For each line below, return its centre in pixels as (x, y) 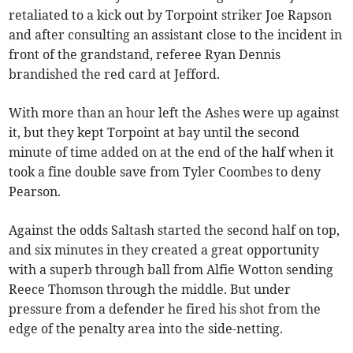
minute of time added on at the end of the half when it (172, 152)
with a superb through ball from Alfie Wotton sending (171, 269)
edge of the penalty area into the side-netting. (146, 328)
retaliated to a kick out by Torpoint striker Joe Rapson (171, 15)
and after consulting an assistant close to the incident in (176, 34)
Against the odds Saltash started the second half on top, (175, 230)
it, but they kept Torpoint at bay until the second (154, 132)
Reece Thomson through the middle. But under (150, 289)
